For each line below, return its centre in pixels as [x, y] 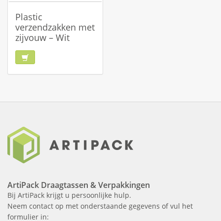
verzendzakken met [55, 27]
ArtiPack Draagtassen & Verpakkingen [79, 185]
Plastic [29, 17]
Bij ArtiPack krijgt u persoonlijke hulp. [69, 195]
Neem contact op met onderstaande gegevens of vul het [100, 206]
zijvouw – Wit [42, 37]
